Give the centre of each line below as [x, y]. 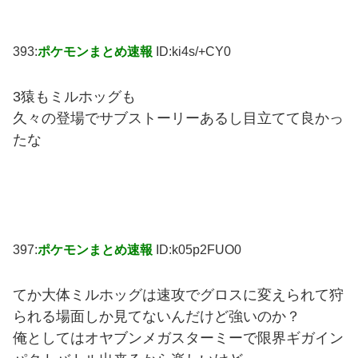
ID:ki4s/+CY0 [193, 52]
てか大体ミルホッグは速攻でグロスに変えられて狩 [178, 294]
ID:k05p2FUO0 [199, 250]
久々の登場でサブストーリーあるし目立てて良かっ [178, 119]
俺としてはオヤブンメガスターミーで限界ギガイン [178, 338]
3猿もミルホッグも [74, 97]
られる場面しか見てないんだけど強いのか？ [157, 316]
